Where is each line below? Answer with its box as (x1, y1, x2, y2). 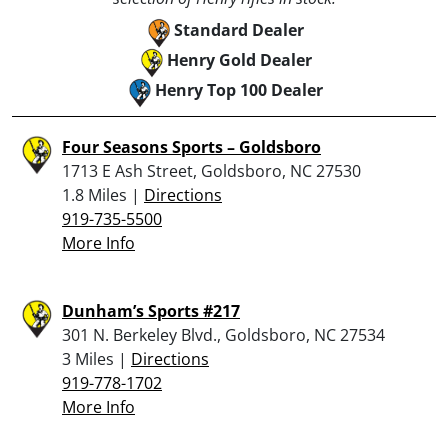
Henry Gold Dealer (166, 48, 312, 71)
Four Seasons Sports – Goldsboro (62, 135, 321, 158)
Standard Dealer (174, 18, 304, 41)
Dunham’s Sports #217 (62, 299, 240, 322)
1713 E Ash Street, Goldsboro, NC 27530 (62, 159, 361, 182)
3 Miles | (62, 347, 131, 370)
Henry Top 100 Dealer (155, 78, 323, 101)
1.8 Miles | (62, 183, 144, 206)
